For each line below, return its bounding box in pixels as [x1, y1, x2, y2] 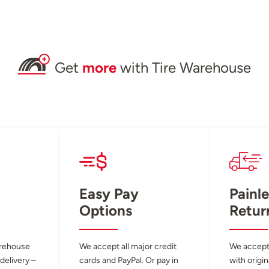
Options [79, 201, 132, 219]
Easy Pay [79, 184, 139, 202]
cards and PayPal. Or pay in [79, 254, 178, 265]
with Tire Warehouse [116, 59, 251, 77]
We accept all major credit [79, 240, 177, 252]
